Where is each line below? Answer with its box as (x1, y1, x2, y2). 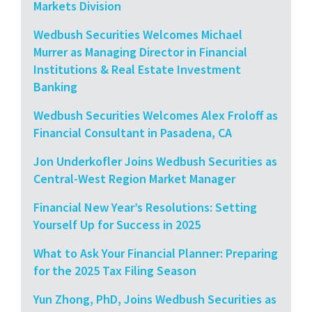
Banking (33, 78, 77, 95)
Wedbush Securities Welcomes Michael (33, 26, 242, 42)
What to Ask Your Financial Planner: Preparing (33, 244, 278, 261)
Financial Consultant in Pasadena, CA (33, 124, 235, 141)
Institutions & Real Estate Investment (33, 61, 241, 77)
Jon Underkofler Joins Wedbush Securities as (33, 153, 277, 169)
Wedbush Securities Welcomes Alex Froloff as (33, 107, 278, 123)
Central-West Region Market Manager (33, 170, 241, 187)
